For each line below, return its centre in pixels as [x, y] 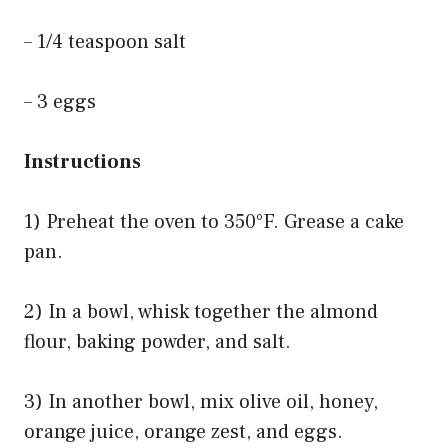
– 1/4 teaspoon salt [105, 41]
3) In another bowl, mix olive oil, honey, [201, 401]
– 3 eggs [60, 101]
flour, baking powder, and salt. [157, 341]
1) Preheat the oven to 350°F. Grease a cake [214, 221]
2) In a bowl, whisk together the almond [201, 311]
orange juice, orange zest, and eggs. [183, 431]
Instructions [82, 161]
